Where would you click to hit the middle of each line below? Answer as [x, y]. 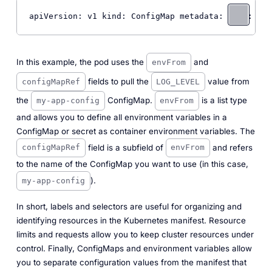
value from [228, 81]
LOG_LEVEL [178, 81]
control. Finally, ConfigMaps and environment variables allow [134, 249]
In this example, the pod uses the [81, 62]
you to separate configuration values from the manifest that [131, 263]
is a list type [223, 100]
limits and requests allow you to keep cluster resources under [135, 235]
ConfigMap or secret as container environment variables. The [135, 131]
